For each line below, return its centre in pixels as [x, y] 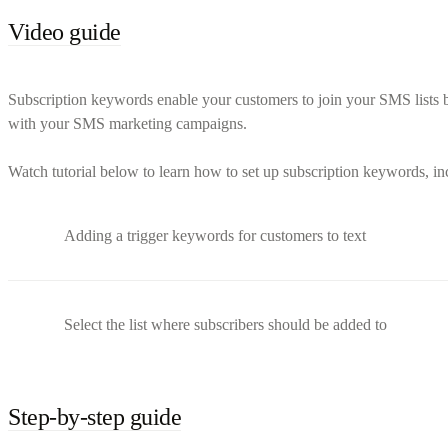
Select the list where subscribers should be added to [225, 324]
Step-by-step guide [95, 416]
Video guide [64, 31]
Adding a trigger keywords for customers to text [215, 235]
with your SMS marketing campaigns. [127, 123]
